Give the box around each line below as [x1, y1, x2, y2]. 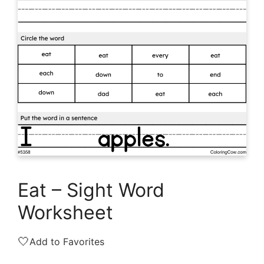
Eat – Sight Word [18, 179, 164, 202]
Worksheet [18, 201, 113, 225]
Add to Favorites [29, 236, 104, 248]
